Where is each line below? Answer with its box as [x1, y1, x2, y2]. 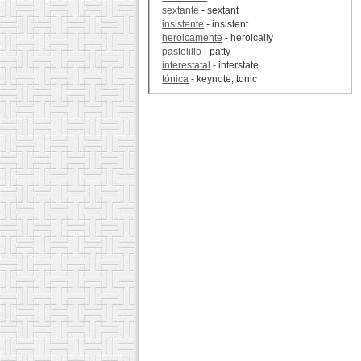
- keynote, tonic [189, 73, 258, 85]
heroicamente [162, 32, 223, 44]
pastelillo [162, 46, 202, 58]
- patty [201, 46, 231, 58]
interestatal [162, 60, 211, 72]
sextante [162, 5, 200, 17]
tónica [162, 73, 189, 85]
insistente [162, 19, 205, 31]
